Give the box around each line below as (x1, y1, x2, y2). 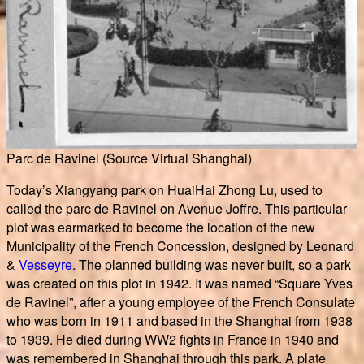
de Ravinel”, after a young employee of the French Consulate (6, 292, 355, 312)
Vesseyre (19, 255, 72, 275)
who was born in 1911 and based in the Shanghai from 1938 (6, 311, 353, 331)
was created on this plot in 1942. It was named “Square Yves (6, 274, 353, 293)
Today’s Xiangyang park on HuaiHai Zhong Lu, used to (6, 180, 323, 200)
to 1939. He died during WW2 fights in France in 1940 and (6, 330, 339, 349)
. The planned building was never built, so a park (72, 255, 351, 275)
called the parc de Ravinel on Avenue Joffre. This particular (6, 199, 347, 219)
